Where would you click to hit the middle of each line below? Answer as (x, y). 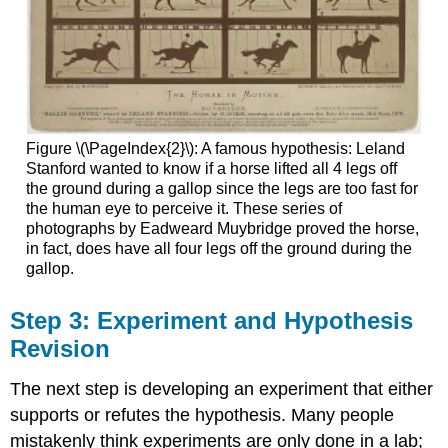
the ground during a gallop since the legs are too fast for (221, 188)
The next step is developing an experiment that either (222, 389)
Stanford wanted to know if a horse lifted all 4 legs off (211, 168)
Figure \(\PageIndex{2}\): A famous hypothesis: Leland (215, 148)
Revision (60, 349)
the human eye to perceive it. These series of (183, 208)
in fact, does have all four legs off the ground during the (218, 248)
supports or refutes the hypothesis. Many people (202, 415)
